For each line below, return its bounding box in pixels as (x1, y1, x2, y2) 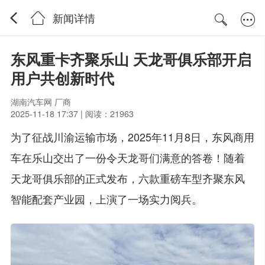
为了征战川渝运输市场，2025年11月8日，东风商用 (10, 128, 254, 144)
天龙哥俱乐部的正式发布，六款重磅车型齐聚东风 (10, 170, 245, 186)
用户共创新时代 (10, 67, 114, 89)
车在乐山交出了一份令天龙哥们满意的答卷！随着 (10, 149, 245, 165)
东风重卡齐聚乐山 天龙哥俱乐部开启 (10, 48, 251, 70)
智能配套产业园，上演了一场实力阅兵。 (10, 190, 202, 206)
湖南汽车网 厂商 (10, 95, 71, 108)
